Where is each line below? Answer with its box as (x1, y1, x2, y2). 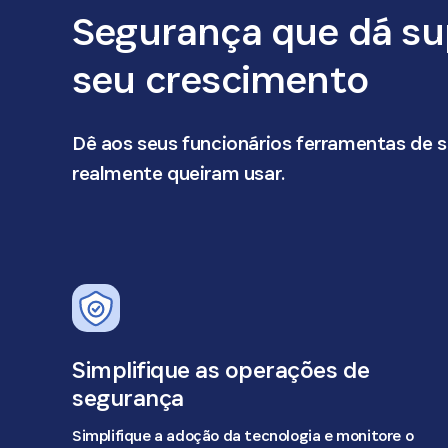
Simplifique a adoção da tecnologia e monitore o (72, 425, 414, 446)
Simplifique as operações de (72, 354, 370, 385)
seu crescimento (72, 54, 368, 105)
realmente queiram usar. (72, 160, 285, 186)
